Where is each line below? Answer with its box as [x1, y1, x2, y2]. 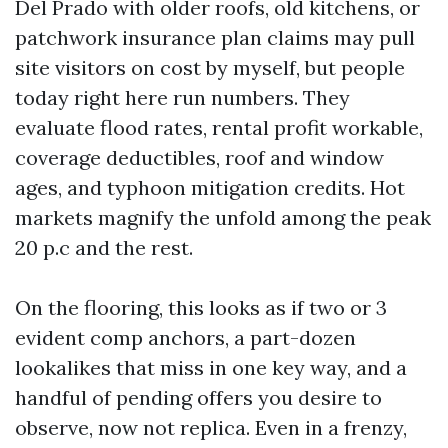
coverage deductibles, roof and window [15, 145, 384, 170]
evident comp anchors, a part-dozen [15, 325, 356, 350]
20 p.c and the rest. [15, 235, 193, 260]
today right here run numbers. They [15, 85, 350, 110]
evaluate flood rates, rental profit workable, [15, 115, 423, 140]
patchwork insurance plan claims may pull [15, 25, 415, 50]
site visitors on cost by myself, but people [15, 55, 405, 80]
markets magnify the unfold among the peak [15, 205, 431, 230]
